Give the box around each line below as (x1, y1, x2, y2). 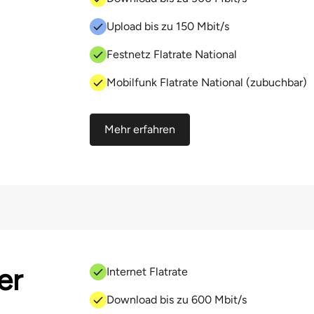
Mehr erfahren (104, 123, 175, 136)
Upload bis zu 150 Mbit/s (107, 20, 229, 33)
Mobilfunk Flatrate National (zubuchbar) (107, 76, 307, 89)
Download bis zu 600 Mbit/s (107, 293, 250, 306)
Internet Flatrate (107, 265, 188, 278)
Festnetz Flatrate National (107, 48, 237, 61)
